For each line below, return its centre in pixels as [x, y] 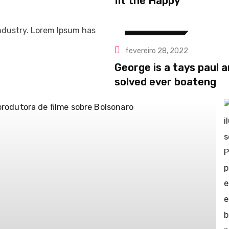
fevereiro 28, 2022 [157, 51]
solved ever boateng [165, 82]
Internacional [155, 38]
